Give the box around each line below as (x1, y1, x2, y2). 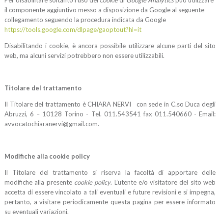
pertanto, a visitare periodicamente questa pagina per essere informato (4, 198, 216, 206)
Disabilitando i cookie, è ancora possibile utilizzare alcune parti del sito (4, 42, 216, 50)
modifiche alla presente (4, 178, 74, 187)
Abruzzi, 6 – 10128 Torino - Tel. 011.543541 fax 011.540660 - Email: (4, 110, 216, 118)
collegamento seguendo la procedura (4, 16, 110, 24)
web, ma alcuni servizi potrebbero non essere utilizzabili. (4, 52, 165, 60)
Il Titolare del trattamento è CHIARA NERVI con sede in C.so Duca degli (4, 100, 216, 109)
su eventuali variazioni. (4, 208, 69, 216)
